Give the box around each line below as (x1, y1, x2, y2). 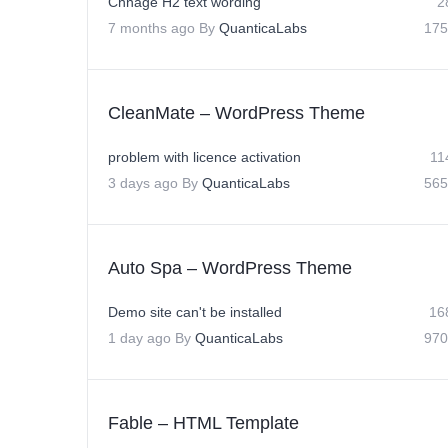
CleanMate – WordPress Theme (108, 103, 365, 123)
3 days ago (108, 175, 178, 191)
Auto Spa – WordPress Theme (108, 258, 352, 278)
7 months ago (108, 20, 195, 36)
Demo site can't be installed (108, 304, 282, 320)
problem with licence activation (108, 149, 301, 165)
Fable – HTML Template (108, 413, 299, 433)
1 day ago (108, 330, 171, 346)
